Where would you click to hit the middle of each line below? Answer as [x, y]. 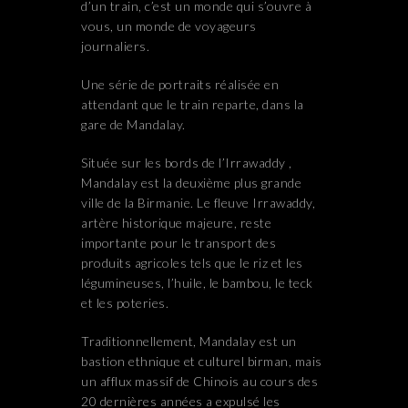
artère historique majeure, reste [176, 222]
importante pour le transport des [178, 242]
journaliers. [115, 46]
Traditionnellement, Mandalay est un [189, 341]
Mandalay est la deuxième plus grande [191, 182]
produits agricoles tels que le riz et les [192, 262]
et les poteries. [125, 302]
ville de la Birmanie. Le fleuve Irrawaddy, [198, 202]
